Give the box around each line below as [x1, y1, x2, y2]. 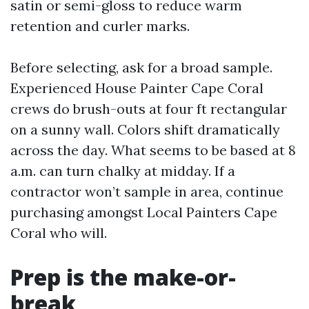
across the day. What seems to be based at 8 [10, 141, 296, 159]
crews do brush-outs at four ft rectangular [10, 100, 287, 117]
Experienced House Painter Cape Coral [10, 79, 263, 97]
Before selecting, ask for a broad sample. [10, 59, 272, 76]
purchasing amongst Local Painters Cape [10, 203, 277, 221]
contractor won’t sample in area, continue [10, 183, 283, 200]
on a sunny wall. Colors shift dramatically [10, 121, 280, 138]
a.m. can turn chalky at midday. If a [10, 162, 235, 179]
